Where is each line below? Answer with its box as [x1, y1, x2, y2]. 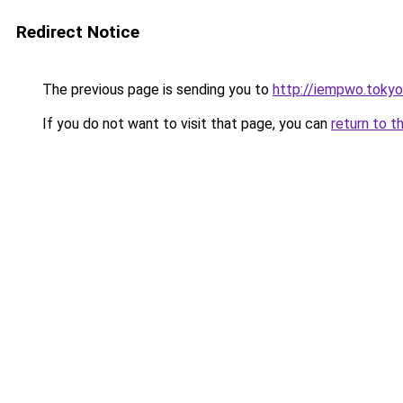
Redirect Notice [16, 22, 139, 42]
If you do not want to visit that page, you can [39, 115, 331, 132]
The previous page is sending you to [39, 81, 273, 98]
